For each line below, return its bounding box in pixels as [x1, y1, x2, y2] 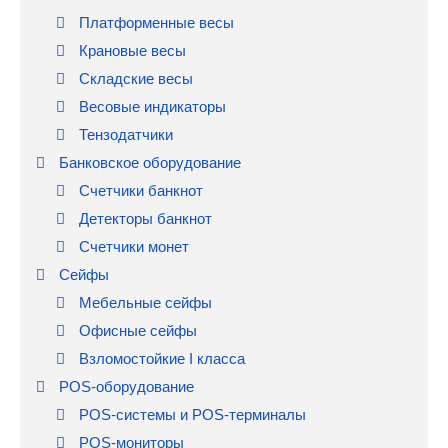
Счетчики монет [75, 238, 193, 256]
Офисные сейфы [75, 322, 197, 340]
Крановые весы [75, 42, 186, 60]
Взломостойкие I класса [75, 350, 245, 368]
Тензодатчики [75, 126, 173, 144]
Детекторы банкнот [75, 210, 216, 228]
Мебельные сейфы [75, 294, 212, 312]
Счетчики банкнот [75, 182, 203, 200]
